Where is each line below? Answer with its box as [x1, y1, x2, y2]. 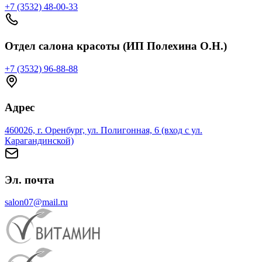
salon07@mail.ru [5, 197, 68, 208]
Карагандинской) [5, 136, 74, 146]
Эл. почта [5, 173, 54, 186]
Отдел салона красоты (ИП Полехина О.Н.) [5, 39, 227, 52]
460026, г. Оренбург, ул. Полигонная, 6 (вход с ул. [5, 125, 202, 136]
